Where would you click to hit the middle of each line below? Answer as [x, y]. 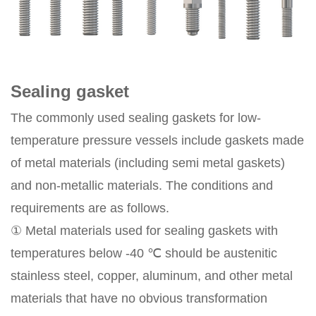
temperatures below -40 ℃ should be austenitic [144, 253]
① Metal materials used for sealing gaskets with [144, 230]
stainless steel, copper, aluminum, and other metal [152, 275]
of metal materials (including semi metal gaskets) [148, 163]
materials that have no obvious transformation [139, 298]
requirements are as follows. [90, 208]
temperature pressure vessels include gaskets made [157, 140]
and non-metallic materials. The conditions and [142, 185]
